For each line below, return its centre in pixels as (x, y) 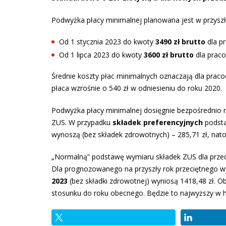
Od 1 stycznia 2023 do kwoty (107, 41)
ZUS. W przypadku (82, 122)
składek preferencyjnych (158, 122)
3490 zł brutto (180, 41)
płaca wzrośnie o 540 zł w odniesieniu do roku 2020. (137, 88)
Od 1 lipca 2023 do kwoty (101, 54)
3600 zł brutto (169, 54)
